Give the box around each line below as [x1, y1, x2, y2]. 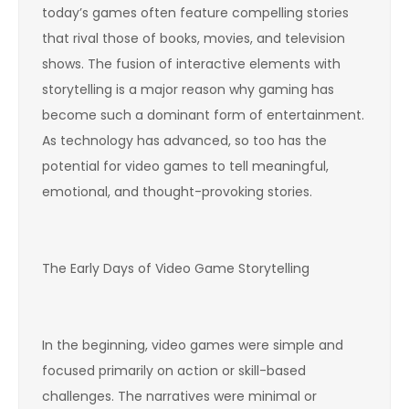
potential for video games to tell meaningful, [42, 156, 329, 175]
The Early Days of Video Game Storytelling [42, 258, 309, 278]
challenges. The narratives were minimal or [42, 386, 317, 405]
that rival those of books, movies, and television [42, 28, 345, 47]
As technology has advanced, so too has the [42, 131, 327, 150]
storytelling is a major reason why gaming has [42, 79, 334, 99]
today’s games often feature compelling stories [42, 3, 349, 22]
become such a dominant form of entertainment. [42, 105, 364, 124]
